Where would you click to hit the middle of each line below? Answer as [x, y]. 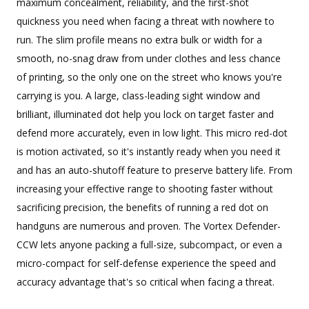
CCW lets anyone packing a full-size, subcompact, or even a [149, 245]
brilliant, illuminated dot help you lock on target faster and [145, 114]
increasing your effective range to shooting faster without [145, 189]
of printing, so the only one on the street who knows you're [149, 77]
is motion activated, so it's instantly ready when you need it [149, 152]
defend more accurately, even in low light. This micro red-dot [152, 133]
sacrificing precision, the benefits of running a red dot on [142, 208]
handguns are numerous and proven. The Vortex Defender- [149, 226]
